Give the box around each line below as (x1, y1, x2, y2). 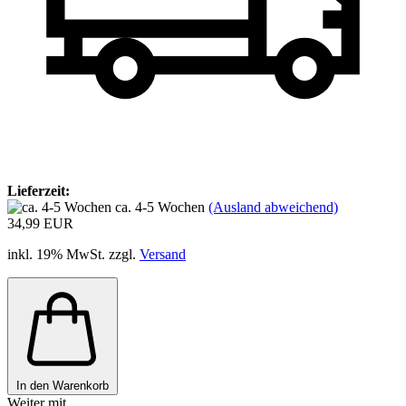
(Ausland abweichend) (208, 198, 338, 215)
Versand (140, 246, 186, 262)
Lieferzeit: (7, 182, 70, 198)
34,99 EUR (7, 215, 73, 231)
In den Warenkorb (16, 378, 109, 392)
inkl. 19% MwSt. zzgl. (7, 246, 140, 262)
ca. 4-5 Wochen (115, 198, 208, 215)
